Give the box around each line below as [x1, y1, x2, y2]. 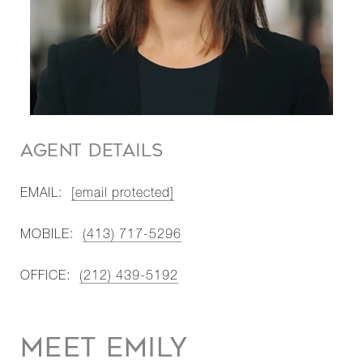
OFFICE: [20, 270, 70, 284]
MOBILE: [20, 228, 74, 242]
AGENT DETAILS [20, 141, 164, 160]
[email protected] [71, 187, 174, 201]
